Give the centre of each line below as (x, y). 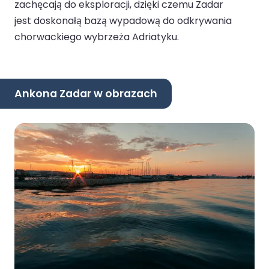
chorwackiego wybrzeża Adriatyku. (97, 37)
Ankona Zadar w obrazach (86, 93)
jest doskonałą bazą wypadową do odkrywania (123, 21)
